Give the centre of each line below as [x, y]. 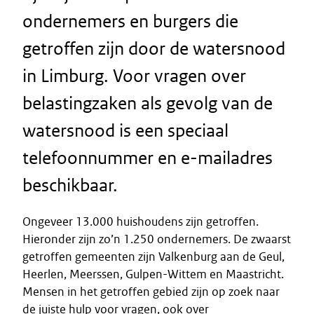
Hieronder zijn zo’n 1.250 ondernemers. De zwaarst [157, 239]
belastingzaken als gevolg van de [148, 103]
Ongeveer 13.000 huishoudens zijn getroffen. [141, 221]
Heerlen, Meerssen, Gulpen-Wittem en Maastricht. [153, 274]
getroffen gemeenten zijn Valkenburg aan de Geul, [153, 257]
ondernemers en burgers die [130, 21]
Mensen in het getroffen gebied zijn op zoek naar [151, 292]
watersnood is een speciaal [125, 130]
